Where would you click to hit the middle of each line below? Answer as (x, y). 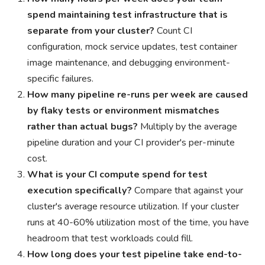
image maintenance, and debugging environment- (129, 62)
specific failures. (61, 78)
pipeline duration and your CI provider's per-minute (131, 142)
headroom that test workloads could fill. (110, 238)
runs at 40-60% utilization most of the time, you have (138, 222)
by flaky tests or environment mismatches (124, 110)
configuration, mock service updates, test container (132, 46)
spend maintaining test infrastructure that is (128, 14)
